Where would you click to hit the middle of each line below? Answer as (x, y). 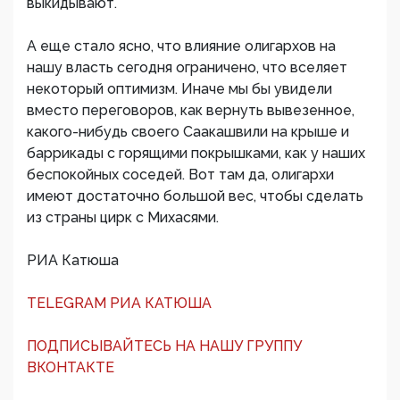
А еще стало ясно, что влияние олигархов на (181, 46)
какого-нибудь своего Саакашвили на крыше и (188, 132)
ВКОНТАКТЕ (71, 367)
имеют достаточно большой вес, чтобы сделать (195, 196)
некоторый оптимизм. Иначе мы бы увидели (179, 89)
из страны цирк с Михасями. (123, 217)
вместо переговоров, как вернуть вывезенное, (191, 110)
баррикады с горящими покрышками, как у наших (196, 153)
